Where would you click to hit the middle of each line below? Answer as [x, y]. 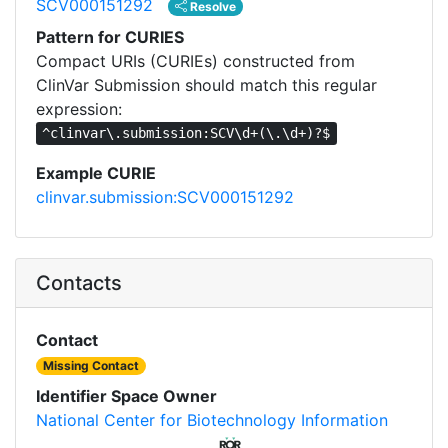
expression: [79, 108]
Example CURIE [96, 172]
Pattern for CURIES [110, 36]
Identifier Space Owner [126, 395]
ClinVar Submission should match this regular [206, 84]
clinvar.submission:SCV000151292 [165, 196]
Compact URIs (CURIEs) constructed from [195, 60]
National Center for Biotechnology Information [212, 419]
